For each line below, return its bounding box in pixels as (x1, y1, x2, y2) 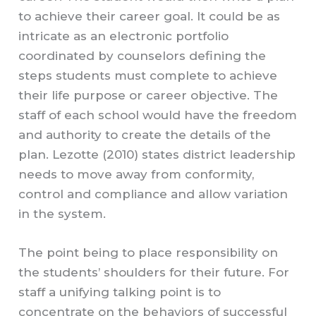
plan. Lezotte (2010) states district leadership (18, 147, 296, 162)
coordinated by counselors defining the (18, 49, 267, 63)
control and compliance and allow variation (18, 187, 288, 202)
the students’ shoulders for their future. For (18, 265, 290, 280)
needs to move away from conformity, (18, 167, 255, 182)
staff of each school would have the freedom (18, 108, 298, 123)
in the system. (18, 207, 107, 221)
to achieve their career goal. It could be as (18, 9, 281, 24)
